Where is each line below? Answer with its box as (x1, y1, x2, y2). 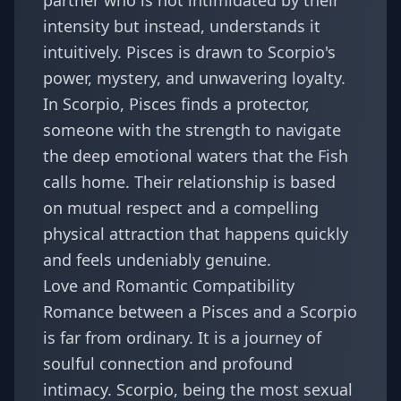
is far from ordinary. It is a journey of (43, 327, 321, 348)
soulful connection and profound (43, 353, 293, 374)
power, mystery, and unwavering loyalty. (43, 67, 346, 89)
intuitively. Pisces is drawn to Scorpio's (43, 41, 336, 63)
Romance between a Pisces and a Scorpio (43, 301, 357, 322)
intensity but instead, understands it (43, 15, 320, 37)
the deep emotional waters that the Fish (43, 145, 348, 166)
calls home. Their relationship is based (43, 171, 336, 192)
